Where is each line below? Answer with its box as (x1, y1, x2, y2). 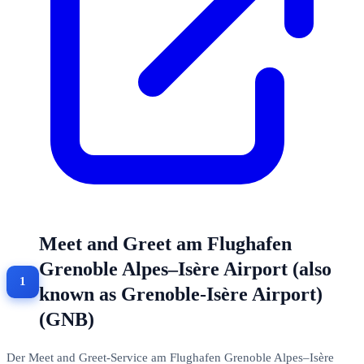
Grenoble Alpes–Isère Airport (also (39, 258, 331, 279)
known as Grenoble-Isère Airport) (39, 283, 323, 305)
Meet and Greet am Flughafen (39, 232, 292, 254)
